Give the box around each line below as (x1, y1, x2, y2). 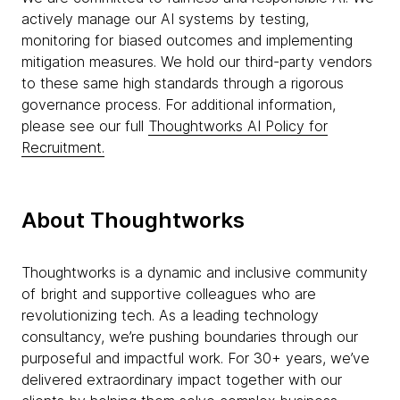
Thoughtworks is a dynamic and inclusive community (21, 263, 368, 281)
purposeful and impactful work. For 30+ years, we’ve (21, 349, 370, 367)
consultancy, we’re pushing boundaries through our (21, 328, 358, 346)
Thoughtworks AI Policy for (148, 117, 328, 135)
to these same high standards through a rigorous (21, 74, 344, 92)
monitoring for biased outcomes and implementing (21, 31, 353, 49)
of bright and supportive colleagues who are (21, 285, 316, 303)
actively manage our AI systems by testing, (21, 10, 309, 28)
